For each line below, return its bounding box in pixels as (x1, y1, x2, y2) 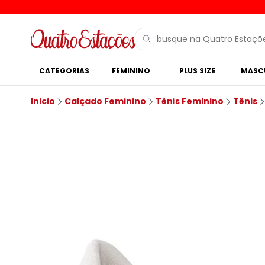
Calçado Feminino (64, 95, 146, 107)
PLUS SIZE (179, 66, 216, 76)
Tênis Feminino (156, 95, 224, 107)
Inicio (31, 95, 55, 107)
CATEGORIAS (38, 66, 89, 76)
